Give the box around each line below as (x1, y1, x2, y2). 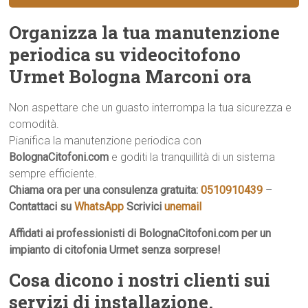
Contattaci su (9, 200, 75, 213)
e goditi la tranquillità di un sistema (109, 151, 276, 164)
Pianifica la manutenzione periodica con (9, 134, 202, 147)
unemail (164, 200, 202, 213)
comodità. (9, 118, 60, 131)
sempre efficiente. (9, 167, 98, 180)
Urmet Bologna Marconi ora (9, 65, 252, 88)
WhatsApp (74, 200, 124, 213)
